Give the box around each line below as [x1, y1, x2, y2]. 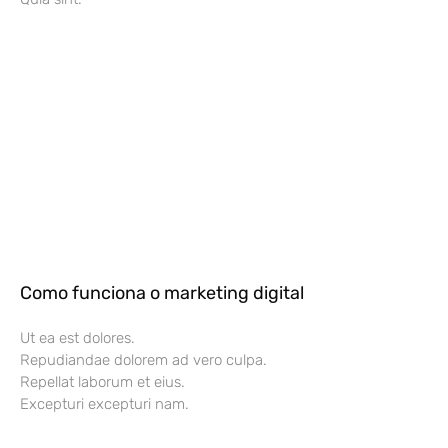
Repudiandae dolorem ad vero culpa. [20, 350, 267, 369]
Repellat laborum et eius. [20, 372, 185, 391]
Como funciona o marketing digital [20, 281, 304, 304]
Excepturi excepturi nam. [20, 394, 189, 413]
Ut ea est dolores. [20, 328, 135, 347]
